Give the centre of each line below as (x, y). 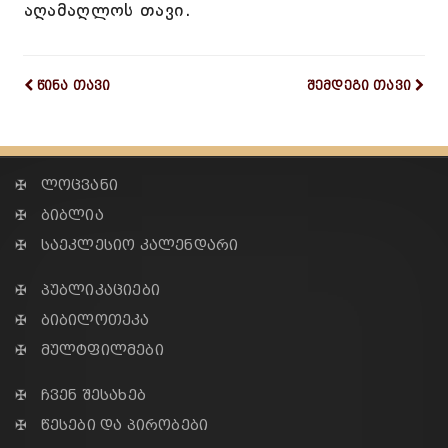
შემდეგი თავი (359, 85)
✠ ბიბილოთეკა (82, 320)
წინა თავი (73, 85)
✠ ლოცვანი (66, 185)
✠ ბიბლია (59, 215)
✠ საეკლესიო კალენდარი (127, 245)
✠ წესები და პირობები (112, 425)
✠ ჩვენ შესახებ (80, 395)
